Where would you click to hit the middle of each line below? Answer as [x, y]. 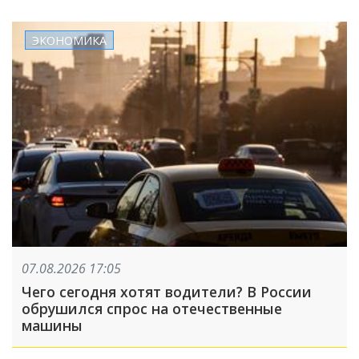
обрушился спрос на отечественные [152, 309]
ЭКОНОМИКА [69, 41]
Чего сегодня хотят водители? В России [167, 292]
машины [52, 326]
